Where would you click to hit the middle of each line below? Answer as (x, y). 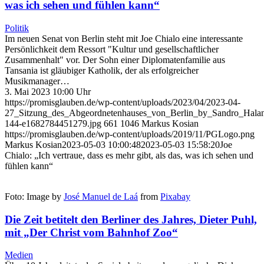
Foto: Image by (34, 196)
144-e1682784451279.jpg (53, 123)
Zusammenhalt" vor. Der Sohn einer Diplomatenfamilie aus (115, 60)
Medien (19, 255)
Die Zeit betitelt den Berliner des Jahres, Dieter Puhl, (131, 219)
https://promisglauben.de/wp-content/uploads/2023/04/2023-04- (123, 102)
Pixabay (175, 196)
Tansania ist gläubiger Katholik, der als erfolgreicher (102, 70)
